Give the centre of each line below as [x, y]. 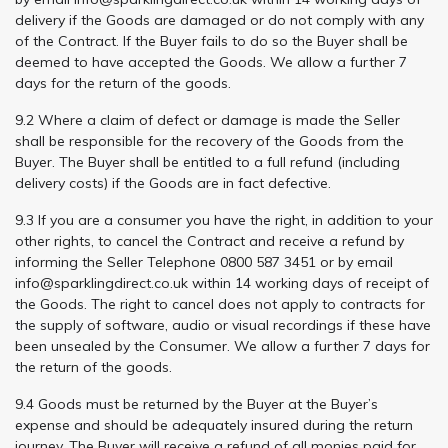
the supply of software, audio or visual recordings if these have [223, 324]
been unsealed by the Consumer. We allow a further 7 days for [222, 345]
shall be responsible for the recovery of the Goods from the [209, 140]
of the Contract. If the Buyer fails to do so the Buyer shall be [211, 40]
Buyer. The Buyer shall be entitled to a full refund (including [207, 161]
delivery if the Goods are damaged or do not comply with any [219, 19]
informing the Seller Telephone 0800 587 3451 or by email [204, 261]
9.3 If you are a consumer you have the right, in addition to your [224, 219]
